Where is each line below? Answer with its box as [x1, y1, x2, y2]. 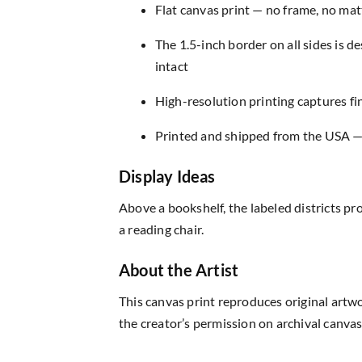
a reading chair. [119, 221, 204, 237]
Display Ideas [119, 166, 216, 186]
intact [154, 57, 188, 74]
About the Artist [119, 259, 239, 280]
